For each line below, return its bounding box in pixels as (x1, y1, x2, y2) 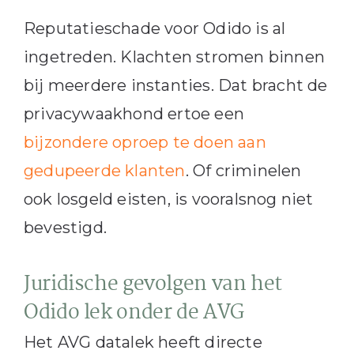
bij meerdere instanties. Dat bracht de (23, 76, 328, 96)
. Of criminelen (185, 161, 302, 181)
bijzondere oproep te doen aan (23, 133, 266, 153)
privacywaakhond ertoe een (23, 104, 244, 124)
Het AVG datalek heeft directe (23, 332, 262, 352)
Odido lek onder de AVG (23, 296, 244, 330)
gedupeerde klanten (23, 161, 186, 181)
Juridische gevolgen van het (23, 268, 283, 301)
